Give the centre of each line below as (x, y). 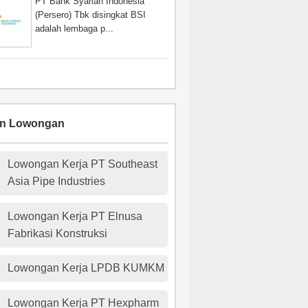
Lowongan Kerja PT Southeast (83, 164)
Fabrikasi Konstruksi (58, 233)
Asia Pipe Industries (57, 181)
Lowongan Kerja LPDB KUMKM (86, 268)
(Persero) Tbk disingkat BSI (91, 14)
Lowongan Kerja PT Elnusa (75, 216)
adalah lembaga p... (75, 28)
